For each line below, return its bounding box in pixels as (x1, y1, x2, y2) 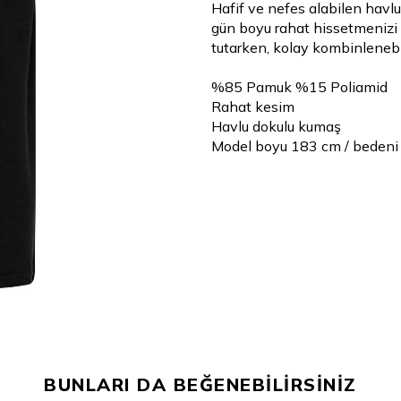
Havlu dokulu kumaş (211, 117, 341, 135)
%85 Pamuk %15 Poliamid (211, 78, 388, 96)
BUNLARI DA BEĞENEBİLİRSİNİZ (44, 373, 357, 396)
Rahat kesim (211, 98, 294, 115)
